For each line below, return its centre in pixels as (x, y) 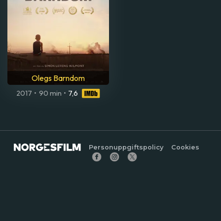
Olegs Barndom (58, 78)
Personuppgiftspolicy (126, 147)
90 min (50, 93)
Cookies (185, 147)
